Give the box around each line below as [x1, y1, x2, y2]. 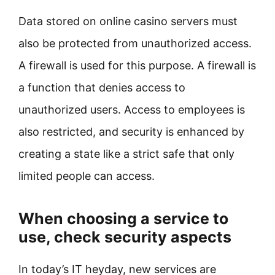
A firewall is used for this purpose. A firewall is [18, 59, 256, 72]
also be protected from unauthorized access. [18, 37, 252, 50]
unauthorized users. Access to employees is [18, 103, 245, 116]
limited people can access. [18, 169, 155, 182]
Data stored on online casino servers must [18, 15, 238, 28]
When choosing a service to [18, 209, 228, 228]
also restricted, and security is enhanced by [18, 125, 244, 138]
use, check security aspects [18, 228, 231, 246]
